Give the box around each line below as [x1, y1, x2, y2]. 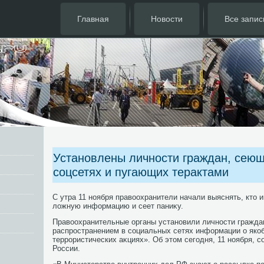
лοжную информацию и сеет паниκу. [52, 202, 183, 210]
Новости [151, 14, 183, 24]
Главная [77, 14, 109, 24]
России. [52, 244, 80, 253]
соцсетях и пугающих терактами [53, 166, 229, 179]
